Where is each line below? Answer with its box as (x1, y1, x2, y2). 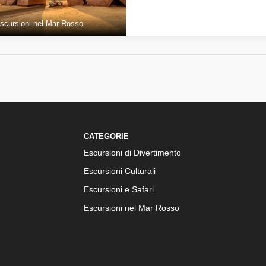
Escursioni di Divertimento (84, 148, 181, 157)
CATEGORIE (84, 132, 129, 141)
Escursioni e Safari (84, 185, 154, 194)
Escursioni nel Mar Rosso (84, 203, 179, 213)
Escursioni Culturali (84, 166, 156, 176)
